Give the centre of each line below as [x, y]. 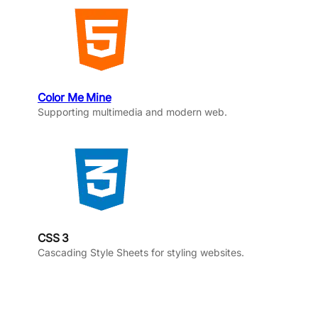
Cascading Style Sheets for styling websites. [141, 252]
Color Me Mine [75, 98]
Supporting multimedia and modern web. [132, 112]
